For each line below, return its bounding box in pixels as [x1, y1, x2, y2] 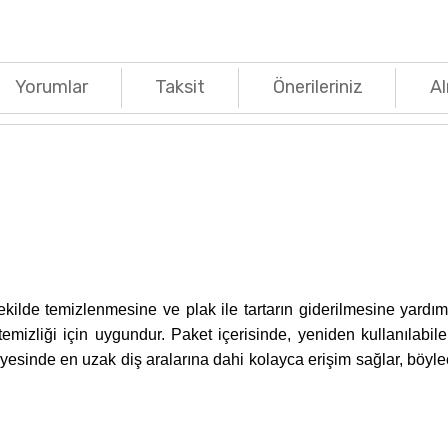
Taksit [155, 76, 206, 99]
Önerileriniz [272, 76, 363, 99]
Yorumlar [15, 76, 89, 99]
